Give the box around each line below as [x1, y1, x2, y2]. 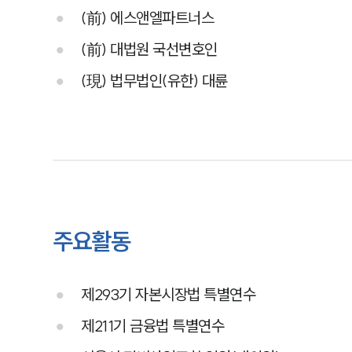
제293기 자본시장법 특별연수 [81, 284, 256, 304]
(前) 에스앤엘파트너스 [81, 8, 214, 27]
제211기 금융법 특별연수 [81, 316, 225, 335]
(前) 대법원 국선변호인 [81, 39, 218, 59]
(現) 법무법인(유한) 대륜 [81, 71, 228, 90]
